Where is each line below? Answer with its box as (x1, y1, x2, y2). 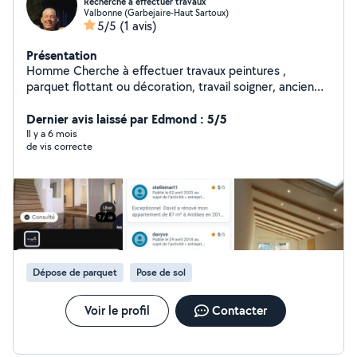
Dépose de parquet (33, 265, 117, 279)
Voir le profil (84, 302, 150, 319)
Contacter (211, 302, 267, 319)
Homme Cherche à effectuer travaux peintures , (26, 62, 186, 79)
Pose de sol (136, 265, 186, 279)
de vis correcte (26, 139, 92, 153)
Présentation (26, 46, 97, 64)
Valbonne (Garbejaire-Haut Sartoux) (84, 6, 229, 18)
